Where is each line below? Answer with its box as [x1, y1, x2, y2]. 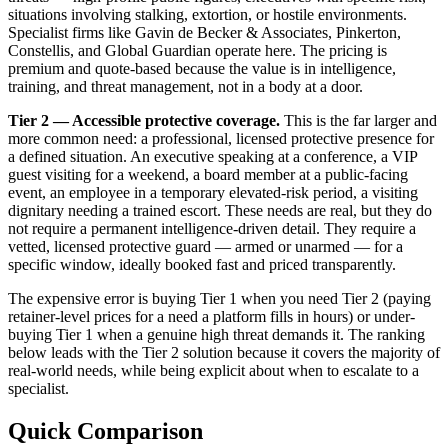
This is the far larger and [280, 112, 437, 130]
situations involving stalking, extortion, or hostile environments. [8, 6, 407, 24]
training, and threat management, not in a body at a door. [8, 78, 363, 96]
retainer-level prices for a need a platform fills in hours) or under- [8, 308, 415, 326]
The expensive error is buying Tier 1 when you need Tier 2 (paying [8, 290, 431, 308]
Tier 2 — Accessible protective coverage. [8, 112, 280, 130]
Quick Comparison [8, 418, 203, 445]
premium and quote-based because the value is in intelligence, [8, 60, 396, 78]
